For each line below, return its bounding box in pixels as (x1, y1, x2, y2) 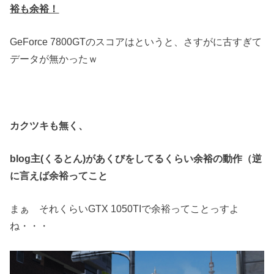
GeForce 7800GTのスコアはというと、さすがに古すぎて (10, 35, 262, 47)
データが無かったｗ (10, 53, 98, 64)
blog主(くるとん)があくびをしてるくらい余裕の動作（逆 (10, 153, 262, 164)
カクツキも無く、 (10, 119, 89, 131)
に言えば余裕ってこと (10, 170, 108, 181)
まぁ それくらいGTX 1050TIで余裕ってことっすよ (10, 203, 240, 215)
